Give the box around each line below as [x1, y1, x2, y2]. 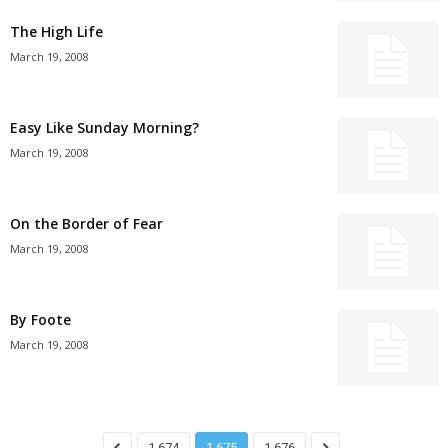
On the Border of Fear [10, 214, 163, 233]
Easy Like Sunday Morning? [10, 118, 199, 137]
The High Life [10, 22, 103, 41]
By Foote [10, 310, 71, 329]
